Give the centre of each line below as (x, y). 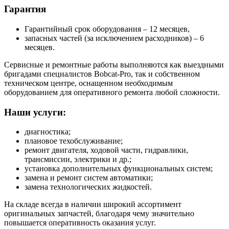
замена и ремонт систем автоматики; (89, 178)
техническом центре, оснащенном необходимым (88, 83)
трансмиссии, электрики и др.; (78, 159)
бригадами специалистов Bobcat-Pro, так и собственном (102, 74)
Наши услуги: (35, 112)
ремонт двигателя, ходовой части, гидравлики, (106, 150)
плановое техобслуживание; (74, 141)
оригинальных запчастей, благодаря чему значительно (99, 214)
